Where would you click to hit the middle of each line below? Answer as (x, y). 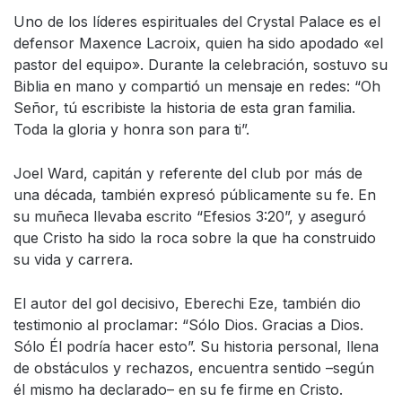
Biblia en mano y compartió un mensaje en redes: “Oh (197, 87)
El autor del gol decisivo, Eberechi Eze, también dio (187, 304)
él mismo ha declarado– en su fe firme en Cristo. (178, 390)
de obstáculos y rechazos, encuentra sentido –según (194, 368)
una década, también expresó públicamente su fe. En (195, 195)
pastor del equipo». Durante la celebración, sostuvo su (201, 65)
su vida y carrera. (73, 260)
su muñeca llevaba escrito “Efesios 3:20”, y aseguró (190, 217)
